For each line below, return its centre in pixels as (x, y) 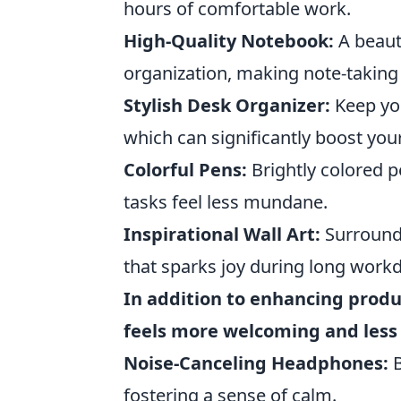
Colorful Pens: (185, 170)
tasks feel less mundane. (226, 202)
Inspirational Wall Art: (222, 234)
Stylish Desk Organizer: (227, 105)
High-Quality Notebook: (229, 41)
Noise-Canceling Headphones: (256, 363)
